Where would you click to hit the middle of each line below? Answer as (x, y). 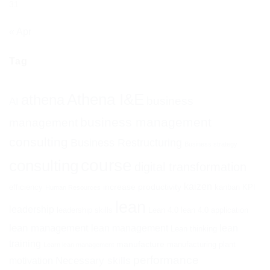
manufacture (140, 244)
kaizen (198, 186)
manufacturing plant (201, 244)
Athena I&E (105, 99)
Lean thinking (194, 228)
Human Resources (73, 187)
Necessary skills (93, 260)
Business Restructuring (126, 143)
